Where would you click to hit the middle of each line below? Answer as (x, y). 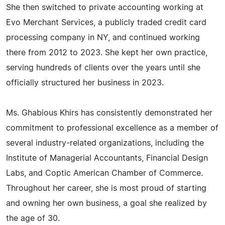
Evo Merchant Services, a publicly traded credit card (106, 23)
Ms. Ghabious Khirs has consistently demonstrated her (109, 113)
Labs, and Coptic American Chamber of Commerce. (104, 173)
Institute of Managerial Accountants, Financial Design (107, 158)
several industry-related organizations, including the (105, 143)
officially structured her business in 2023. (85, 83)
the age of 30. (33, 218)
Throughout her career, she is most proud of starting (106, 188)
